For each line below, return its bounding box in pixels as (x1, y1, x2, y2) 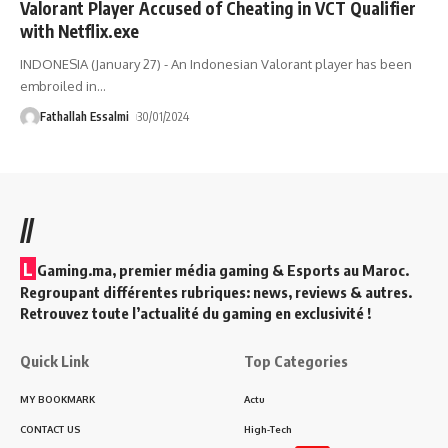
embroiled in (20, 77, 97, 94)
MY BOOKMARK (20, 392, 95, 405)
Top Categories (244, 351, 348, 370)
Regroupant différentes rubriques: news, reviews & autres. (20, 282, 412, 301)
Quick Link (20, 351, 89, 370)
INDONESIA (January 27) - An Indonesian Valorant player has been (20, 55, 412, 72)
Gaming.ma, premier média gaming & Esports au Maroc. (37, 260, 409, 279)
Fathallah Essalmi (40, 108, 129, 124)
